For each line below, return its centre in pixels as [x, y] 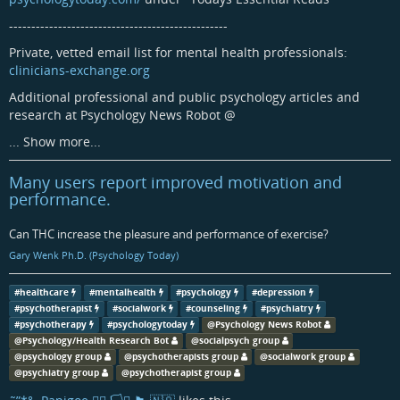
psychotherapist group [180, 372]
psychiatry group [60, 372]
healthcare [44, 292]
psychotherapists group [185, 356]
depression [281, 292]
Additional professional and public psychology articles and [184, 96]
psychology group [62, 356]
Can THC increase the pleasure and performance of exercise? [169, 233]
